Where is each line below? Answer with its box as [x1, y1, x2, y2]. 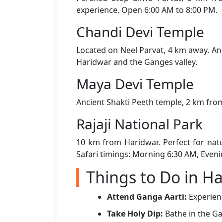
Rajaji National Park [76, 114, 203, 133]
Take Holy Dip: [107, 208, 163, 219]
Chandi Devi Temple [76, 22, 204, 41]
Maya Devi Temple [76, 74, 194, 93]
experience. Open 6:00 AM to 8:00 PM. [76, 4, 218, 15]
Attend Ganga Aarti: [107, 191, 187, 202]
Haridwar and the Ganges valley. [76, 56, 197, 67]
